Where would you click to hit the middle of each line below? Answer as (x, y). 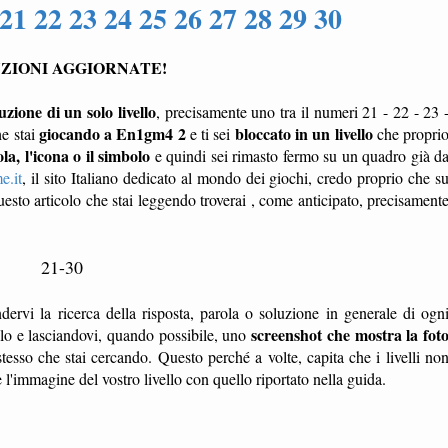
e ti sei (210, 133)
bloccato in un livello (303, 133)
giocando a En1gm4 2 (112, 133)
